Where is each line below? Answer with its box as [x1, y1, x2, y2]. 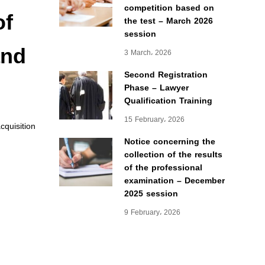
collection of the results [124, 147, 222, 163]
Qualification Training [124, 93, 212, 109]
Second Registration [124, 67, 208, 83]
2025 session [124, 186, 178, 202]
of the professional [124, 160, 202, 176]
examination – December [124, 173, 225, 189]
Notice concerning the [124, 134, 215, 150]
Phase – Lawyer [124, 80, 189, 96]
